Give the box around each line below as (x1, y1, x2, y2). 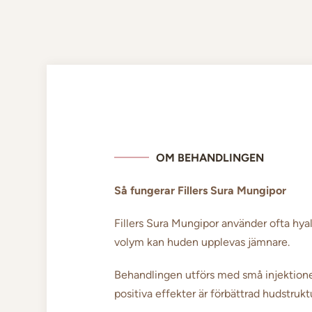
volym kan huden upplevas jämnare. (114, 235, 290, 249)
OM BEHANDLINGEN (155, 150, 264, 164)
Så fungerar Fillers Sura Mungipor (114, 183, 286, 197)
